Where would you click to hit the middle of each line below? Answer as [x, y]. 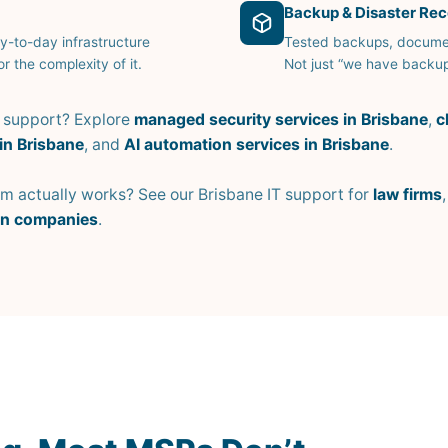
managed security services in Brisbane [281, 119]
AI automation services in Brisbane [256, 144]
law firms [407, 195]
